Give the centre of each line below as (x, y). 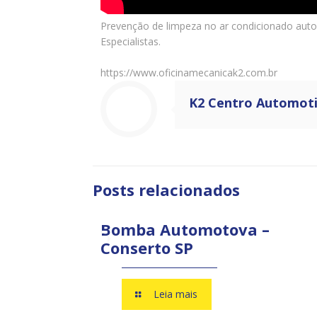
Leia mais (176, 294)
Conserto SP (146, 248)
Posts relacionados (166, 190)
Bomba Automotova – (185, 229)
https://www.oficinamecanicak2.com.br (189, 73)
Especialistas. (130, 41)
